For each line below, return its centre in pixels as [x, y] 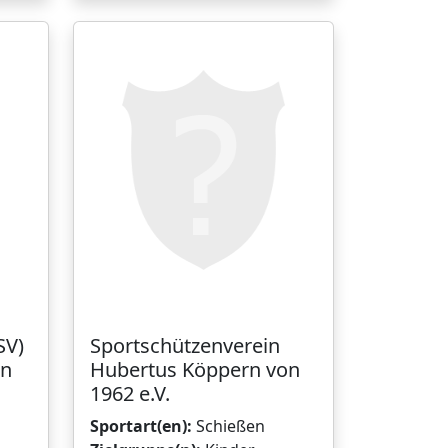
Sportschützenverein [185, 345]
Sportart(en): [141, 425]
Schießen [228, 425]
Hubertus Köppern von [195, 369]
